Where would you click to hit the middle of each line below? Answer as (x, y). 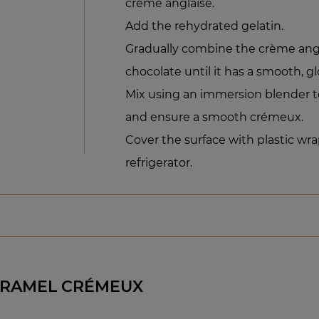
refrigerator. (159, 162)
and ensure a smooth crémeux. (215, 117)
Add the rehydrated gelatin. (205, 26)
